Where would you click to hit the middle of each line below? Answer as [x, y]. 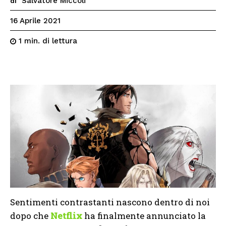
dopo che [30, 215]
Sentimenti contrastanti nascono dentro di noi [110, 202]
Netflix [66, 215]
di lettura [60, 41]
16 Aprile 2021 [35, 21]
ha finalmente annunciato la [144, 215]
